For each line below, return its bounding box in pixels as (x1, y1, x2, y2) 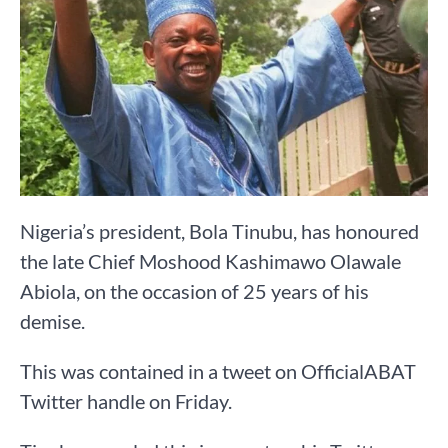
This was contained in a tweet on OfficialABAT (20, 358, 416, 383)
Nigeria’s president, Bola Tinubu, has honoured (20, 218, 419, 243)
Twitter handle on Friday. (20, 388, 232, 413)
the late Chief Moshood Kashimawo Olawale (20, 248, 401, 273)
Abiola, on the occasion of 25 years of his (20, 278, 369, 303)
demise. (20, 308, 85, 333)
